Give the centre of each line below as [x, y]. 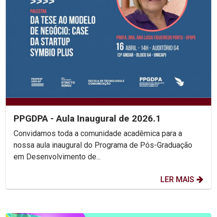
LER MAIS [177, 179]
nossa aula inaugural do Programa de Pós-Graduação [103, 145]
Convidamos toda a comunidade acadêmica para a [98, 133]
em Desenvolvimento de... [57, 156]
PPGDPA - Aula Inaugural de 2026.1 [87, 118]
